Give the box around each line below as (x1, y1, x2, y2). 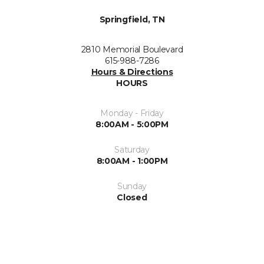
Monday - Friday (100, 108, 164, 118)
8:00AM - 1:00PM (96, 156, 168, 166)
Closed (117, 192, 147, 203)
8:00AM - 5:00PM (95, 119, 169, 130)
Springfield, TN (99, 14, 165, 25)
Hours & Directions (91, 67, 173, 77)
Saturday (114, 144, 150, 155)
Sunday (117, 181, 147, 192)
